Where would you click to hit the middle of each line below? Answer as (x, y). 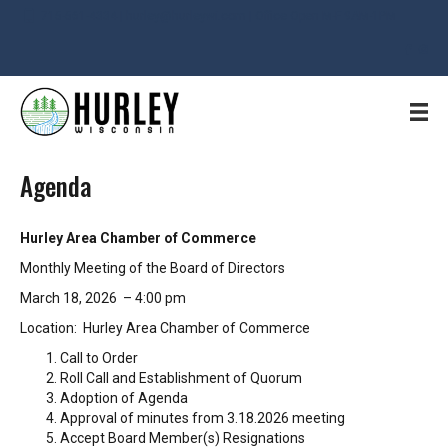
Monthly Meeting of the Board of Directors (152, 268)
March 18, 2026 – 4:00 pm (103, 298)
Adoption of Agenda (124, 398)
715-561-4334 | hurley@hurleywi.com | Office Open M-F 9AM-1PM (218, 16)
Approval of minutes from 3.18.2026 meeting (202, 418)
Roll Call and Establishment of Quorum (181, 378)
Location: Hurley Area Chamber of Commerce (165, 328)
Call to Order (99, 358)
